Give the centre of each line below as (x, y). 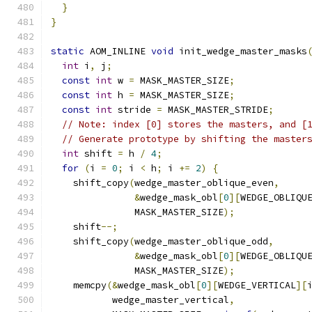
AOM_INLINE (118, 51)
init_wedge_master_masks (240, 51)
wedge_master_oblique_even (204, 183)
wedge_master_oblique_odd (201, 241)
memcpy (79, 285)
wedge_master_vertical (140, 300)
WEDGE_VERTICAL (257, 285)
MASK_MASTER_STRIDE (215, 110)
